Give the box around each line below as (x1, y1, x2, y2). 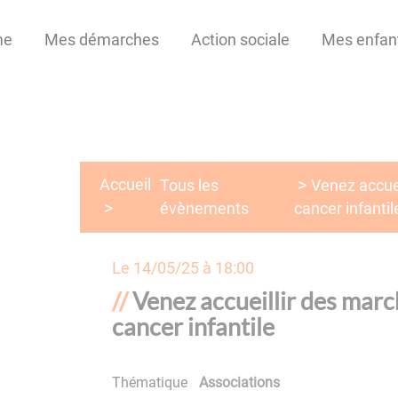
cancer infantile (111, 311, 275, 341)
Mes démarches (44, 30, 159, 50)
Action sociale (190, 30, 290, 50)
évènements (160, 198, 250, 218)
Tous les (160, 175, 219, 195)
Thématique (111, 373, 187, 391)
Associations (199, 373, 281, 391)
